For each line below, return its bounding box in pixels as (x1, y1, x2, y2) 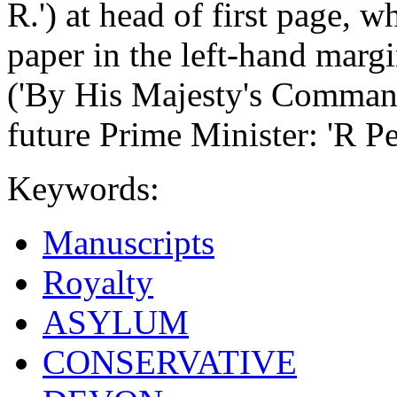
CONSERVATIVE (43, 342, 297, 381)
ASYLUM (43, 302, 189, 341)
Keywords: (7, 168, 160, 207)
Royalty (43, 262, 153, 301)
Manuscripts (43, 222, 214, 261)
